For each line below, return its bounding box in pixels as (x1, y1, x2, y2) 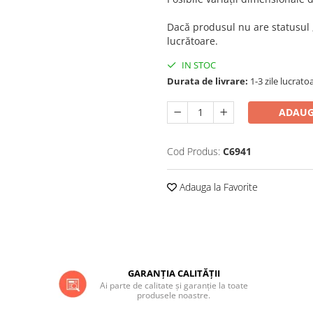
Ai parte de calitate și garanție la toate (99, 279, 248, 291)
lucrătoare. (167, 34, 218, 48)
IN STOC (180, 59, 216, 71)
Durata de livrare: (167, 75, 248, 87)
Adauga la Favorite (177, 180, 258, 194)
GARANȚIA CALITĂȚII (127, 267, 220, 279)
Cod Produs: (167, 145, 220, 158)
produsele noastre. (137, 289, 211, 301)
